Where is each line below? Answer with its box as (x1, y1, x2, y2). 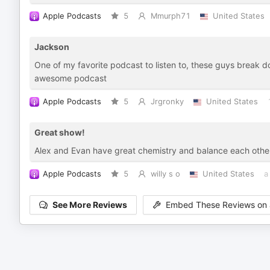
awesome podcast (34, 73, 107, 83)
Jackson (34, 42, 69, 52)
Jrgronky (150, 97, 184, 106)
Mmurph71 (150, 11, 190, 20)
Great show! (34, 127, 85, 137)
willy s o (150, 169, 180, 178)
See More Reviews (52, 199, 127, 210)
